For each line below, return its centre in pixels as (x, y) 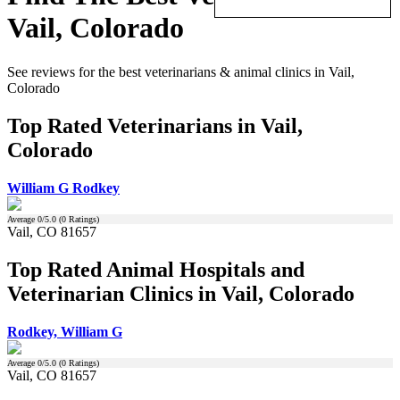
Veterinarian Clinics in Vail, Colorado (181, 293)
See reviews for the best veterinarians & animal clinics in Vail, (181, 71)
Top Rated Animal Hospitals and (156, 269)
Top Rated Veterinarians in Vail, (155, 125)
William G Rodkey (63, 187)
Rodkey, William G (65, 331)
